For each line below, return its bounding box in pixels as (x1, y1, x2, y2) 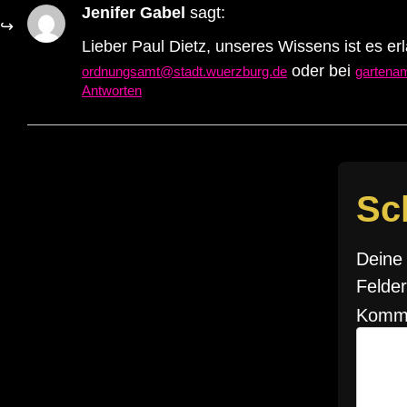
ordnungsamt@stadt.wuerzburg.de (82, 63, 287, 79)
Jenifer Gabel (82, 4, 185, 23)
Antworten (82, 82, 142, 98)
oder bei (287, 61, 355, 80)
